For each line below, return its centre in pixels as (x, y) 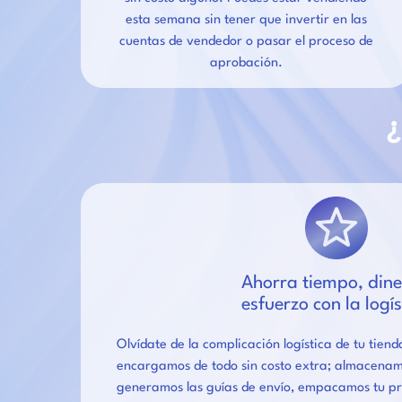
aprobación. (246, 63)
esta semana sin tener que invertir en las (246, 20)
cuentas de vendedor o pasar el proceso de (246, 41)
